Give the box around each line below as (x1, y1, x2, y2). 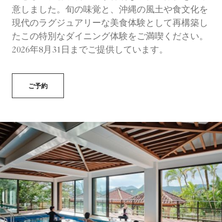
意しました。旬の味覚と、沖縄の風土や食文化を (12, 6, 208, 15)
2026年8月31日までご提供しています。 (12, 46, 168, 55)
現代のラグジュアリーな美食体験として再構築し (12, 19, 208, 29)
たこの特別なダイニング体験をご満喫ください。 (12, 33, 208, 42)
